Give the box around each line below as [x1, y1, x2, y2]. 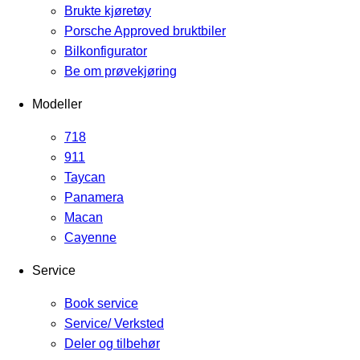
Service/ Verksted [64, 316, 164, 330]
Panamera [64, 190, 124, 204]
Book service [64, 296, 138, 310]
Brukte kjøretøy [64, 3, 151, 18]
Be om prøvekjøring [64, 63, 177, 78]
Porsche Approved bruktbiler [64, 23, 226, 38]
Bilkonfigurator [64, 43, 147, 58]
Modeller [32, 96, 82, 111]
